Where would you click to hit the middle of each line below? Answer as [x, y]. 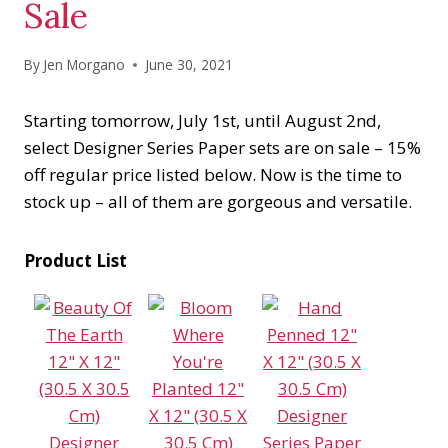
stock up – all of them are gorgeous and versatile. [218, 202]
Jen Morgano [84, 65]
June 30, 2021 [189, 65]
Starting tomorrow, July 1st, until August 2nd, [202, 121]
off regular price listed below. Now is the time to [213, 175]
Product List [75, 261]
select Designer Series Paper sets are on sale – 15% [222, 148]
